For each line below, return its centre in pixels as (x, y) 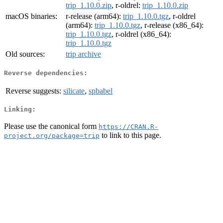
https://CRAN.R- (128, 126)
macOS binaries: (31, 16)
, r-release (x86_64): (172, 25)
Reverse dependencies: (46, 73)
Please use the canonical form (51, 126)
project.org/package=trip (52, 135)
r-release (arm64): (94, 16)
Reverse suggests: (33, 91)
